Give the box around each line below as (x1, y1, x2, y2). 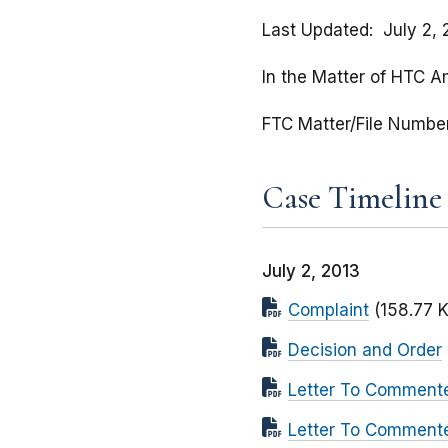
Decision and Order (288, 340, 442, 361)
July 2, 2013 (262, 261, 360, 282)
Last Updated (262, 20, 369, 41)
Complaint (288, 300, 369, 321)
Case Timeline (262, 178, 442, 218)
